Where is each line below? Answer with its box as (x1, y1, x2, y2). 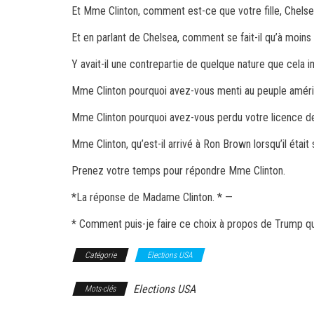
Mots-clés (85, 284, 116, 294)
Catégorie (85, 250, 116, 260)
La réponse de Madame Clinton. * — (76, 191, 233, 204)
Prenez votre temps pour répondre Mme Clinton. (71, 164, 285, 177)
